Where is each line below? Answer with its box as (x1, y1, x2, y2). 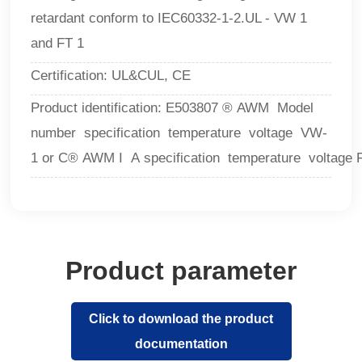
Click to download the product (89, 312, 273, 326)
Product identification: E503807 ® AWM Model (31, 100, 314, 116)
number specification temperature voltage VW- (31, 125, 328, 141)
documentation (134, 337, 228, 351)
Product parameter (65, 256, 297, 286)
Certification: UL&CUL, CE (31, 68, 192, 84)
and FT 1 (31, 36, 85, 52)
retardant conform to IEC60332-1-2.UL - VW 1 (31, 11, 308, 27)
